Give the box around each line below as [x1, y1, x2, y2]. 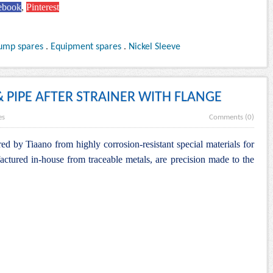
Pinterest [26, 2, 59, 13]
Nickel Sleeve [129, 42, 180, 52]
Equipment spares [51, 42, 121, 52]
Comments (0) [209, 113, 254, 122]
